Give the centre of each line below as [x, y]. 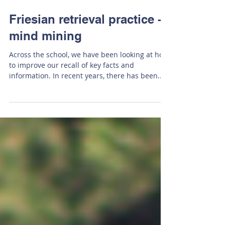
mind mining [45, 56]
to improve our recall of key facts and [72, 85]
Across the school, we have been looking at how [89, 75]
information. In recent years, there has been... [86, 96]
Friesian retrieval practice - [85, 39]
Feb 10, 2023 [27, 14]
